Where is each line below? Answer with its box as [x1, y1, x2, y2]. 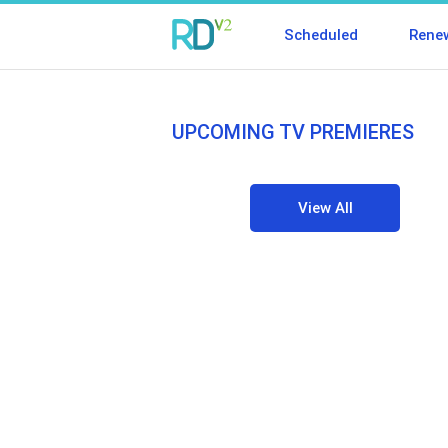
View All [297, 199, 353, 218]
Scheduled [283, 26, 358, 44]
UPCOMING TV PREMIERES [172, 120, 414, 145]
